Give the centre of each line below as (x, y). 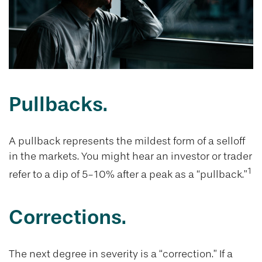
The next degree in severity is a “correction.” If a (121, 254)
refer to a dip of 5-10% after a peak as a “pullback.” (128, 175)
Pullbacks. (58, 104)
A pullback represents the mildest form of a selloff (127, 141)
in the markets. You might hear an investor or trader (130, 156)
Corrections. (68, 217)
